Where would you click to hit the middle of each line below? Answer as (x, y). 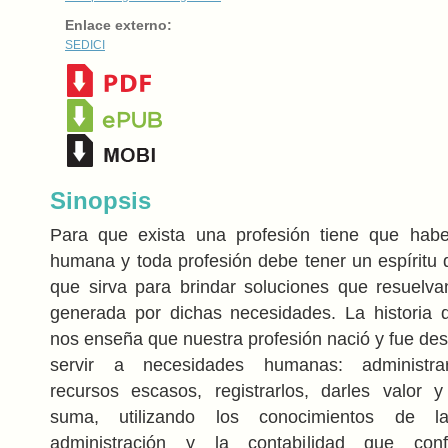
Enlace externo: (118, 24)
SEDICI (85, 44)
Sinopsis (100, 200)
